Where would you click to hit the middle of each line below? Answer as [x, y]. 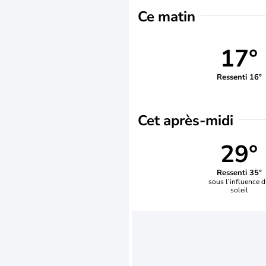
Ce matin [167, 17]
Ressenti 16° [239, 77]
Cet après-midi [186, 121]
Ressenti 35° [239, 172]
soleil [239, 190]
